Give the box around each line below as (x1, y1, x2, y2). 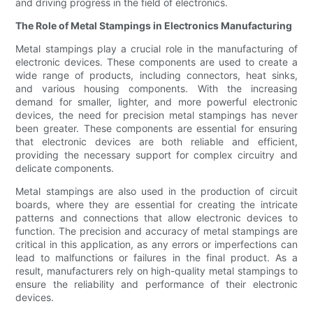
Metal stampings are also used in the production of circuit (15, 185, 298, 198)
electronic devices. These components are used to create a (15, 56, 298, 68)
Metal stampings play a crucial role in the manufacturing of (15, 43, 298, 55)
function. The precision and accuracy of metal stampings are (15, 225, 298, 238)
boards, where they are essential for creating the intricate (15, 198, 298, 211)
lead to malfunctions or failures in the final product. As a (15, 252, 298, 264)
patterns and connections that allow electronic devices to (15, 212, 298, 224)
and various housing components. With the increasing (15, 82, 298, 95)
